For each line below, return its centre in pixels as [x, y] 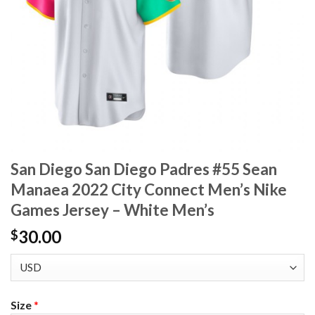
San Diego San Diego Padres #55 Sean [144, 169]
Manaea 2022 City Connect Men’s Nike [149, 190]
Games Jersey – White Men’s [112, 210]
